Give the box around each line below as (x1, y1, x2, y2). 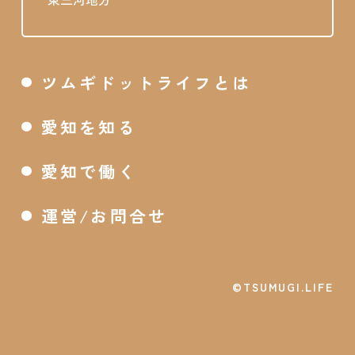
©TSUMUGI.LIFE (231, 278, 334, 295)
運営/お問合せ (41, 204, 167, 227)
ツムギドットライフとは (41, 70, 252, 94)
